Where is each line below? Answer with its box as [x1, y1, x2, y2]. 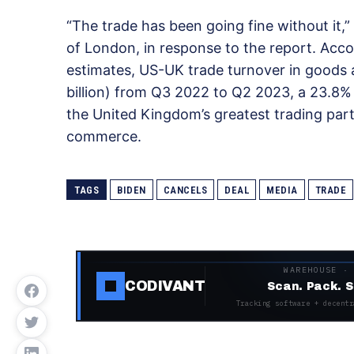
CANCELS [163, 184, 207, 197]
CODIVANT [125, 277, 205, 294]
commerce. [66, 128, 141, 145]
